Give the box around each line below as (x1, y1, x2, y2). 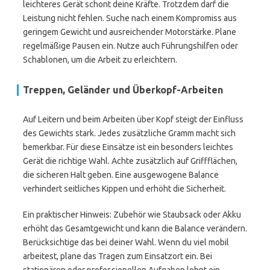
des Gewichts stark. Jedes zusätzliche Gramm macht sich (23, 128, 236, 138)
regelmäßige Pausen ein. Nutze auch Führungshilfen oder (23, 41, 238, 51)
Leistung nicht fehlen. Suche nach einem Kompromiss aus (23, 13, 237, 23)
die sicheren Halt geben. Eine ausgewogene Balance (23, 170, 219, 180)
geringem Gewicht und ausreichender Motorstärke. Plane (23, 27, 236, 37)
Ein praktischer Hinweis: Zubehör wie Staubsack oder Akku (23, 210, 241, 219)
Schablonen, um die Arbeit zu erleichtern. (23, 55, 177, 64)
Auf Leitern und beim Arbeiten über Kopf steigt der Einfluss (23, 115, 243, 124)
